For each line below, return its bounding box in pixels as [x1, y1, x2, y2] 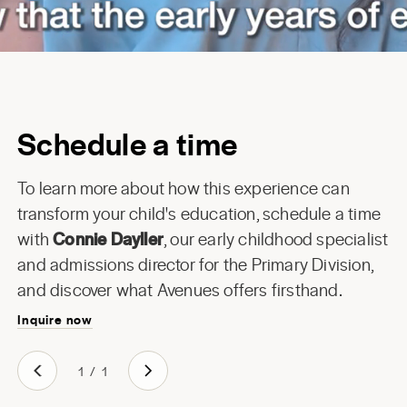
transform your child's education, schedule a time [17, 201, 381, 225]
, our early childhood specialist [163, 226, 389, 251]
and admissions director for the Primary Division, [17, 252, 373, 276]
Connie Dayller [53, 226, 164, 251]
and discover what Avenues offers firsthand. [17, 277, 342, 302]
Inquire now [17, 310, 93, 328]
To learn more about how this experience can [17, 175, 350, 200]
